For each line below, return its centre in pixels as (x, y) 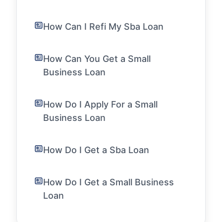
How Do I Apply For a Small (100, 104)
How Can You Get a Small (97, 59)
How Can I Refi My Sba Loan (103, 27)
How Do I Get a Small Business (109, 182)
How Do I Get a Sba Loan (96, 150)
